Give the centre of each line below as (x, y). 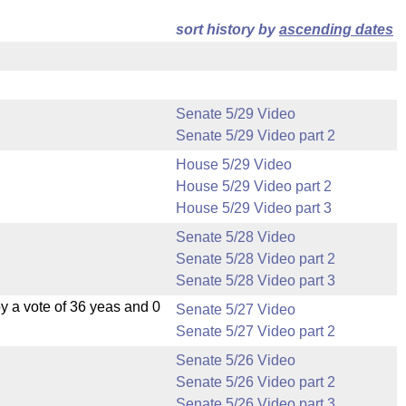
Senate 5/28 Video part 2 (256, 259)
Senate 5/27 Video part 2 (256, 331)
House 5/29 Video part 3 (254, 208)
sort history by (227, 29)
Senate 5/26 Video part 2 (256, 382)
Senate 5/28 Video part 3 (256, 280)
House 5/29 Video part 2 (254, 186)
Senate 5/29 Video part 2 (256, 135)
